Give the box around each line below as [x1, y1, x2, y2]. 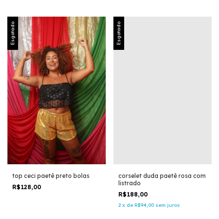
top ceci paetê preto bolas [12, 172, 89, 180]
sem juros [155, 202, 180, 209]
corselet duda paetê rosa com [118, 172, 206, 180]
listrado [118, 179, 141, 187]
